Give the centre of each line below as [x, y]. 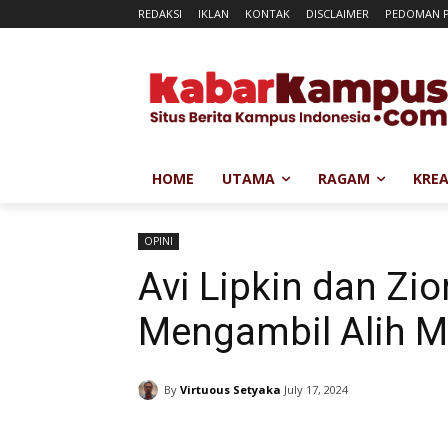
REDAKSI [160, 13]
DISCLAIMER [337, 13]
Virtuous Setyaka [230, 389]
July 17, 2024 [316, 390]
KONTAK [267, 13]
